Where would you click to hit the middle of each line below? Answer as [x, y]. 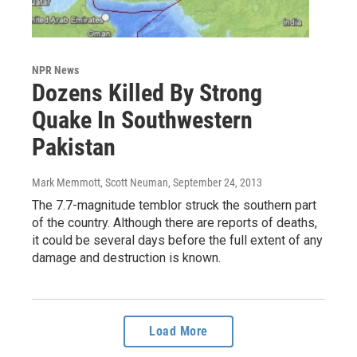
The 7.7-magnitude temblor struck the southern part [174, 205]
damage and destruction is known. [126, 257]
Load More [178, 331]
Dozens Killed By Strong [147, 92]
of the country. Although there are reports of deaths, [175, 222]
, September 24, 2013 [215, 182]
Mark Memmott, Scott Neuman [100, 182]
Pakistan [74, 147]
